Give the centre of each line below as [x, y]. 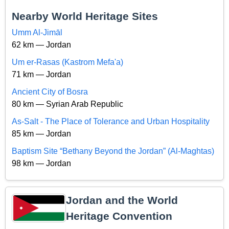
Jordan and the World [122, 200]
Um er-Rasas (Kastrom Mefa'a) [67, 62]
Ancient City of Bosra [50, 91]
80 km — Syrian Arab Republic [67, 104]
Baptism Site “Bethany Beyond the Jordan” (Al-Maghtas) [113, 151]
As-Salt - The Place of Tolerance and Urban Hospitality [111, 121]
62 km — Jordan [41, 44]
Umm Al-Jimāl [37, 32]
